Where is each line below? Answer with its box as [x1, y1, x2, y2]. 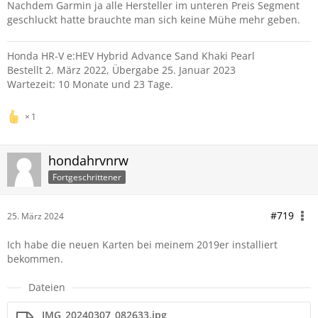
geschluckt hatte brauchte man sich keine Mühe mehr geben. [7, 13, 300, 26]
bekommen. [7, 252, 63, 265]
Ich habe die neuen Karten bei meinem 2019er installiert [7, 238, 278, 251]
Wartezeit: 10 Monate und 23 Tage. [7, 77, 173, 91]
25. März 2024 [7, 210, 64, 222]
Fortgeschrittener [53, 170, 121, 183]
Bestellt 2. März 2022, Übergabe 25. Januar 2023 [7, 63, 236, 77]
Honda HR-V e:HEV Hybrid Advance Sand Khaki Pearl [7, 49, 255, 62]
